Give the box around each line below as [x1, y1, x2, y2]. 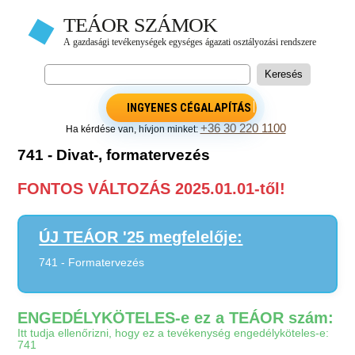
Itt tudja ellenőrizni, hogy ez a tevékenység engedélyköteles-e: [17, 327, 330, 340]
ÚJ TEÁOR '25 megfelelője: [39, 227, 243, 246]
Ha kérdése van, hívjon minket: [65, 123, 200, 135]
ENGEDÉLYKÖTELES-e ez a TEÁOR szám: [17, 309, 334, 327]
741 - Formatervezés [39, 257, 145, 269]
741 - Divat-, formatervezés [17, 146, 211, 163]
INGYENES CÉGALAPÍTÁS [127, 100, 251, 115]
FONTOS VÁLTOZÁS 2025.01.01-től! [17, 180, 286, 198]
